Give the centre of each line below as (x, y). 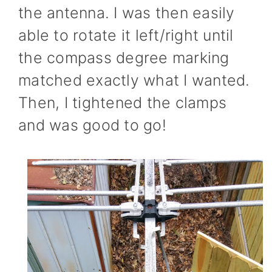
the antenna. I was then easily (127, 12)
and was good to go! (92, 125)
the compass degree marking (124, 57)
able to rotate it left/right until (126, 35)
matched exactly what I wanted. (134, 80)
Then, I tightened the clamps (122, 102)
